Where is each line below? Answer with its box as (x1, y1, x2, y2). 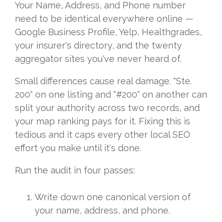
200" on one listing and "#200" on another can (15, 89, 207, 100)
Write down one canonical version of (35, 192, 191, 203)
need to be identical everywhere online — (15, 13, 193, 24)
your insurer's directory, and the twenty (15, 40, 182, 51)
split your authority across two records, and (15, 103, 200, 113)
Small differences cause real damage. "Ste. (15, 76, 192, 87)
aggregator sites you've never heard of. (15, 54, 181, 64)
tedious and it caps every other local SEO (15, 129, 190, 140)
